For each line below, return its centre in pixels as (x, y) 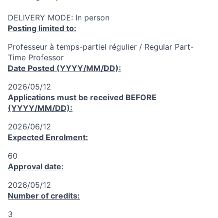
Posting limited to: (42, 28)
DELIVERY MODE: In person (59, 18)
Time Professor (36, 57)
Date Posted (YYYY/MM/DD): (64, 68)
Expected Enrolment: (48, 137)
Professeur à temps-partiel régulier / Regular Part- (101, 47)
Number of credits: (44, 196)
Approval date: (36, 166)
